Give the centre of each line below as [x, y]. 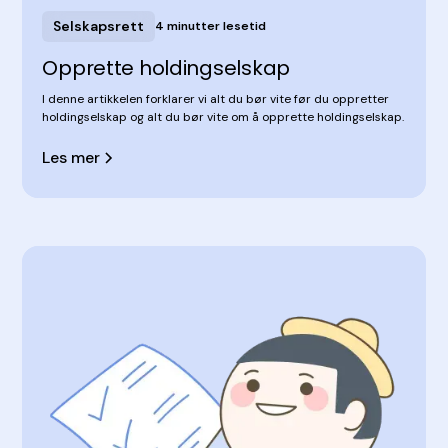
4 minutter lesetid [211, 26]
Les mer [71, 157]
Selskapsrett [99, 25]
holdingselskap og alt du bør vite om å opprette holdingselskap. [223, 116]
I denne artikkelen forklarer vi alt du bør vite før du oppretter [216, 98]
